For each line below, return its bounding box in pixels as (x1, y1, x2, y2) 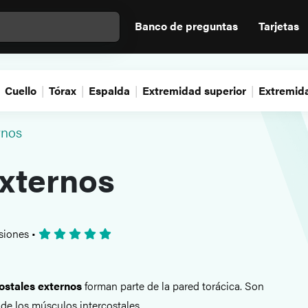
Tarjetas (258, 18, 299, 34)
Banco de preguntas (135, 18, 238, 34)
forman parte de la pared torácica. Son (82, 278, 264, 294)
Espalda (89, 82, 130, 98)
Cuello (5, 82, 36, 98)
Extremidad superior (142, 82, 246, 98)
